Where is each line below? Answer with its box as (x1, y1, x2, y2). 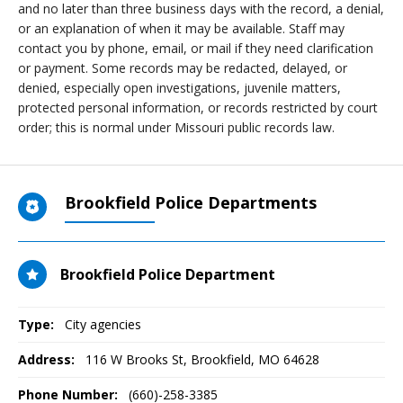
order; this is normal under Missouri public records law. (18, 119, 335, 136)
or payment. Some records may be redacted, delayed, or (18, 59, 347, 76)
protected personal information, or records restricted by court (18, 99, 378, 116)
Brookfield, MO (191, 351, 280, 368)
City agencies (65, 316, 141, 333)
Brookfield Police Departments (65, 192, 317, 213)
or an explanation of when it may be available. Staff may (18, 20, 345, 37)
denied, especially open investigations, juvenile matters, (18, 79, 341, 96)
